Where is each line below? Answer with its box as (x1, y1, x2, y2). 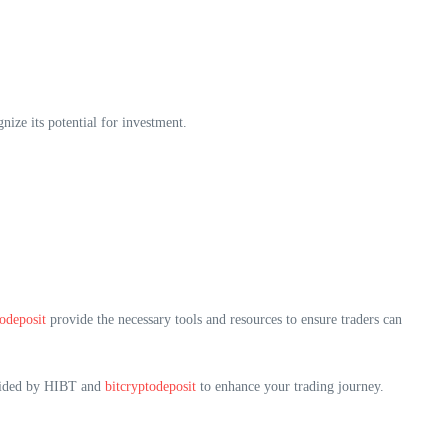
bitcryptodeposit (105, 378, 196, 394)
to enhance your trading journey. (196, 378, 384, 394)
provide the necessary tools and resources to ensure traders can (46, 311, 402, 327)
